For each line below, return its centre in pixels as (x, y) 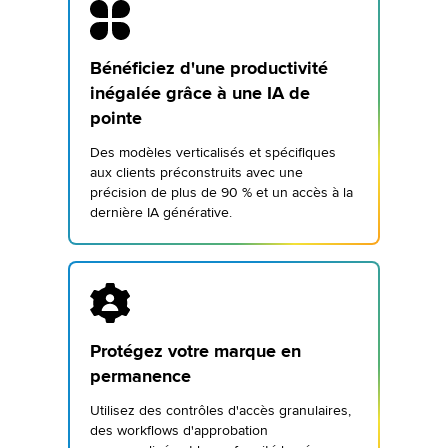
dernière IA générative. (161, 212)
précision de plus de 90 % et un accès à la (221, 192)
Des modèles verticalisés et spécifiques (213, 152)
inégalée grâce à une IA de (200, 93)
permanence (140, 376)
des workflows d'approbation (179, 430)
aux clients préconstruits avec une (196, 172)
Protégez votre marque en (195, 351)
